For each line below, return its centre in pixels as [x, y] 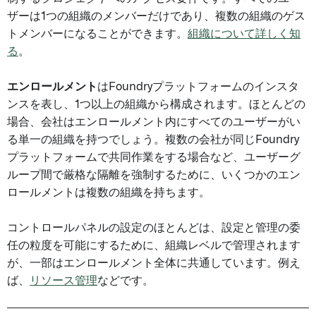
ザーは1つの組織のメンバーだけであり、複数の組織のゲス [156, 16]
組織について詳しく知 [244, 34]
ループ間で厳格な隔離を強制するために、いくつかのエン [154, 175]
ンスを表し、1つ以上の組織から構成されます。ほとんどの [156, 104]
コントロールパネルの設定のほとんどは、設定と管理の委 [154, 228]
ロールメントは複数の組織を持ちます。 [109, 193]
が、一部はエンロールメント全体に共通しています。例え [154, 263]
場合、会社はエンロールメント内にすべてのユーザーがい [154, 122]
